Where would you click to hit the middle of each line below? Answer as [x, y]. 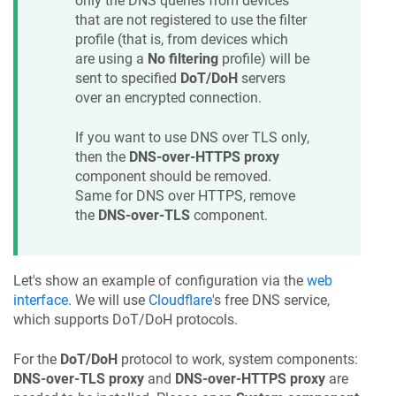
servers [262, 79]
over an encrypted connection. [168, 98]
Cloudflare [180, 301]
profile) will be [264, 59]
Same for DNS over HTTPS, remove [185, 195]
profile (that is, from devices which [182, 40]
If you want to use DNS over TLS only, [192, 137]
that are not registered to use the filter [191, 20]
